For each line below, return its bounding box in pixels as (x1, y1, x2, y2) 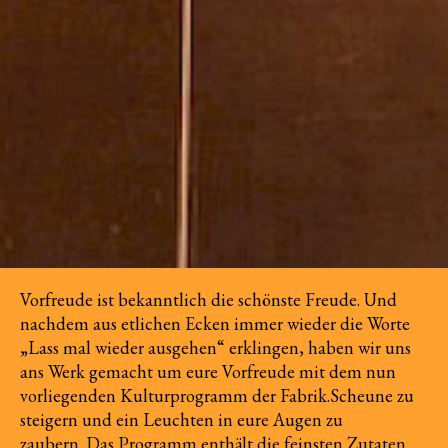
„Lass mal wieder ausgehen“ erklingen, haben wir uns (20, 336, 411, 359)
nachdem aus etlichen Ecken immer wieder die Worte (20, 312, 410, 335)
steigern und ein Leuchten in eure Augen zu (20, 408, 343, 431)
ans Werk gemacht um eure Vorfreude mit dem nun (20, 360, 396, 383)
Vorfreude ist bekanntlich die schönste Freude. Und (20, 288, 397, 311)
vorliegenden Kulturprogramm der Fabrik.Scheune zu (20, 384, 414, 407)
